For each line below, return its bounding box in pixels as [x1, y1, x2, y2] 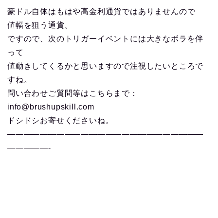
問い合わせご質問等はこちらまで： [7, 89, 138, 97]
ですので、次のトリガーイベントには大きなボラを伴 [7, 34, 204, 43]
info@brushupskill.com [7, 102, 94, 111]
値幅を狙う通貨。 [7, 20, 73, 29]
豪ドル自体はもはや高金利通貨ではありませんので [7, 7, 196, 16]
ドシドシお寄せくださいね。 [7, 116, 114, 125]
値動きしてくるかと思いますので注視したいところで [7, 61, 204, 70]
